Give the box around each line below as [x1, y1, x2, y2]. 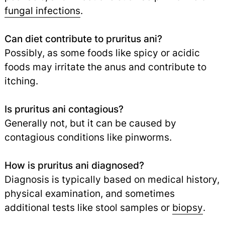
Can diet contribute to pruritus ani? [4, 33, 162, 45]
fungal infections [4, 5, 80, 17]
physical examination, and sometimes [4, 187, 175, 200]
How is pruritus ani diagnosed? [4, 159, 144, 172]
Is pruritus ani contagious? [4, 103, 124, 116]
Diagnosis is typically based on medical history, [4, 173, 219, 186]
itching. [4, 75, 38, 87]
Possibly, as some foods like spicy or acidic [4, 47, 200, 59]
